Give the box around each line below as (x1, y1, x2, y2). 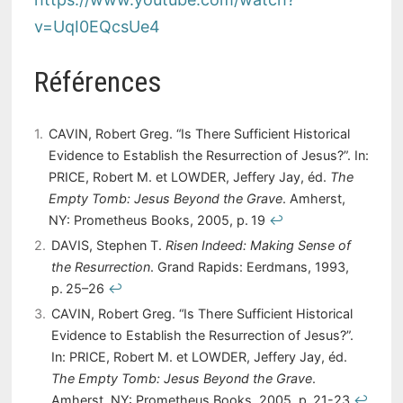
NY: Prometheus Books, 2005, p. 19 (48, 211, 269, 228)
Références (33, 65, 162, 100)
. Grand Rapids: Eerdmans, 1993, (149, 259, 349, 275)
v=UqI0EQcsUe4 (33, 17, 160, 37)
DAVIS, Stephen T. (50, 237, 166, 254)
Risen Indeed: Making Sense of (165, 237, 351, 254)
